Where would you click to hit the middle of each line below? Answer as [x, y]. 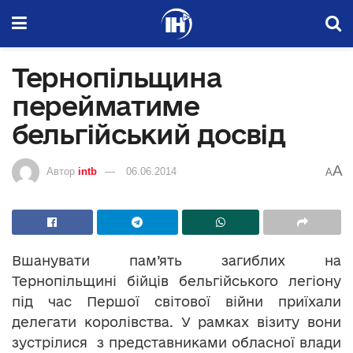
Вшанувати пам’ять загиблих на [176, 260]
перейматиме [106, 106]
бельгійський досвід [149, 134]
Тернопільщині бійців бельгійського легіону [176, 281]
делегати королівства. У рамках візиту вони [176, 321]
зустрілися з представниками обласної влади [176, 342]
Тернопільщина [117, 77]
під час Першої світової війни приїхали [176, 301]
